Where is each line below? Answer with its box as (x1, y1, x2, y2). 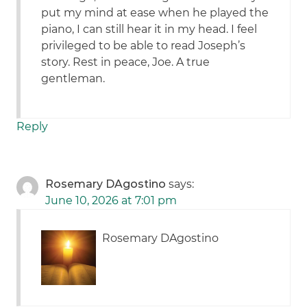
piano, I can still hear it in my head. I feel (41, 23, 258, 36)
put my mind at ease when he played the (41, 6, 269, 20)
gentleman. (41, 72, 106, 86)
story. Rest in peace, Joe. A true (41, 56, 210, 69)
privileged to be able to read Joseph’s (41, 39, 246, 53)
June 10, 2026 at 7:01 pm (45, 194, 177, 208)
